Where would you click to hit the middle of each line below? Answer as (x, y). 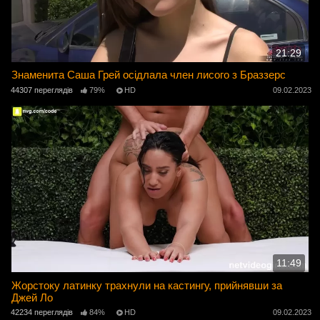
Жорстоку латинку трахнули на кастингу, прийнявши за (147, 285)
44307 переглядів (42, 90)
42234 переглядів (42, 312)
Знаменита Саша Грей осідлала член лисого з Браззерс (149, 75)
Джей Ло (32, 297)
